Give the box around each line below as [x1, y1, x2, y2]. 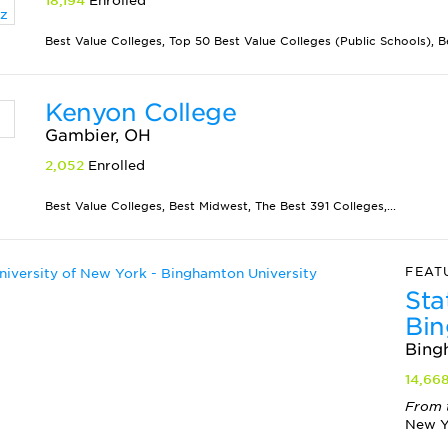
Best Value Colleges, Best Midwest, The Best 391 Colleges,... [45, 199, 397, 213]
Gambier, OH [45, 126, 152, 145]
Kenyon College [45, 98, 237, 127]
